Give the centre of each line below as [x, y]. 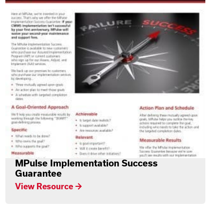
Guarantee [39, 173]
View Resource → [49, 186]
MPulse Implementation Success [87, 163]
